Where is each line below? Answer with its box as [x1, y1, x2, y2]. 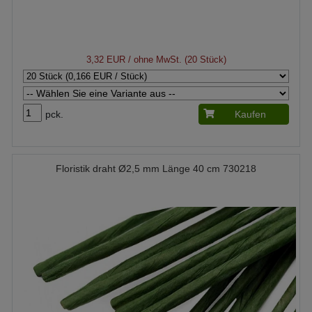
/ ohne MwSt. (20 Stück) [125, 54, 226, 65]
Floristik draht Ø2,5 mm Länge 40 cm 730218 [56, 163, 256, 174]
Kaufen [235, 109, 266, 120]
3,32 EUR [86, 54, 125, 65]
